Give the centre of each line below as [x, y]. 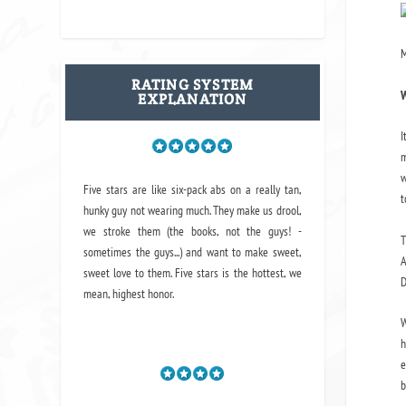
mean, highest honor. [129, 294]
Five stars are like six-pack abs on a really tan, [193, 190]
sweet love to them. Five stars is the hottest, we [193, 273]
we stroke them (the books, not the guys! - [193, 232]
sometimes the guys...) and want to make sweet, [193, 252]
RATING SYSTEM [193, 84]
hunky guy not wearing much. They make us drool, [193, 211]
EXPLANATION [193, 99]
